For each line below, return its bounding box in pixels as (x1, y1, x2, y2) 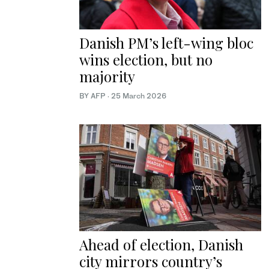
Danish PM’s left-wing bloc (79, 32, 253, 52)
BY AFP (79, 91, 107, 100)
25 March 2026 (111, 91, 166, 100)
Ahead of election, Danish (79, 235, 243, 255)
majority (79, 66, 135, 86)
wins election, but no (79, 49, 213, 69)
